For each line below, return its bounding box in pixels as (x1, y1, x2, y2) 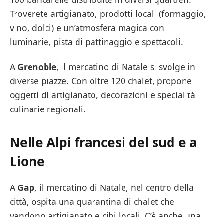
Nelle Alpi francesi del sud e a (10, 134, 197, 152)
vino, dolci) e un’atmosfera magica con (10, 22, 164, 34)
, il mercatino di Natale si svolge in (56, 61, 195, 73)
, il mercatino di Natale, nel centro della (34, 182, 194, 194)
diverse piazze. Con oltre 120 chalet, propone (10, 75, 192, 87)
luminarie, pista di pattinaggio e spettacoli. (10, 36, 183, 48)
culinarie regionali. (10, 103, 86, 115)
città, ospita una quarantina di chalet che (10, 196, 174, 208)
